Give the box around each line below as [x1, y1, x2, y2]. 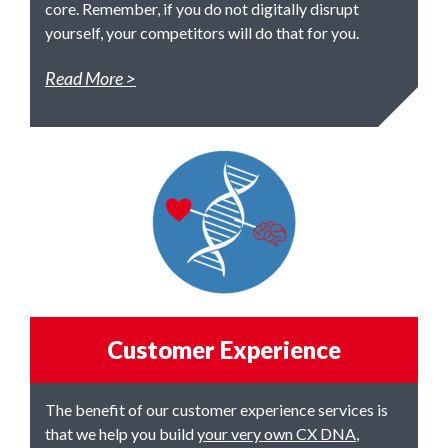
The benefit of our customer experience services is [45, 400, 388, 419]
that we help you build [45, 424, 197, 443]
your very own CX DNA [197, 424, 356, 443]
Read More [45, 67, 123, 89]
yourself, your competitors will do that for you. [45, 23, 359, 42]
